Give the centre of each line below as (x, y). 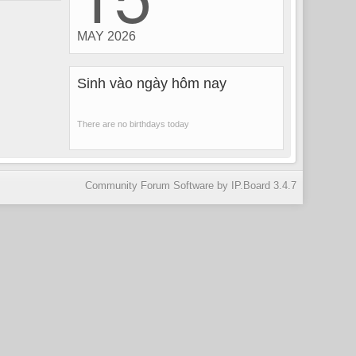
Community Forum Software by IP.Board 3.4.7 (190, 186)
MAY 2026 (106, 36)
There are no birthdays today (133, 124)
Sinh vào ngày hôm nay (151, 83)
